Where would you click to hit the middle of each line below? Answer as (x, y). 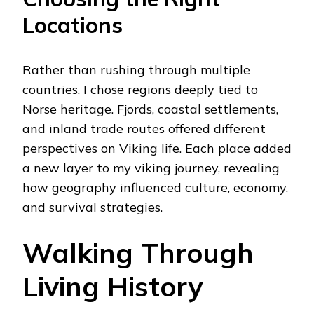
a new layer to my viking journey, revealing (151, 168)
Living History (112, 286)
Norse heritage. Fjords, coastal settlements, (150, 109)
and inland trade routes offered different (144, 128)
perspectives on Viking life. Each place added (157, 148)
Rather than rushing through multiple (136, 69)
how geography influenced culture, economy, (155, 187)
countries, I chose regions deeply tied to (140, 89)
